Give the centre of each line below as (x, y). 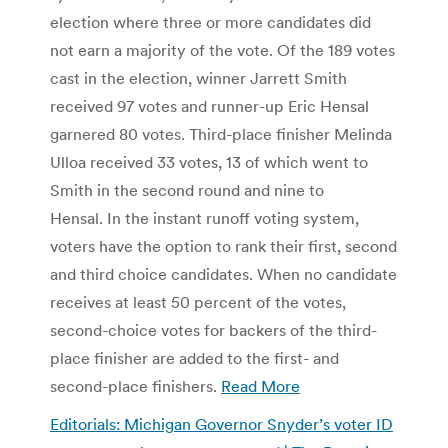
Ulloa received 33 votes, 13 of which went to (209, 161)
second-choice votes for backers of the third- (213, 329)
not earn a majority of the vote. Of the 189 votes (222, 49)
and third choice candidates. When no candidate (223, 273)
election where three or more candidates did (210, 21)
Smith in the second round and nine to (187, 189)
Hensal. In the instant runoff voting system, (204, 217)
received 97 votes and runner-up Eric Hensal (209, 105)
